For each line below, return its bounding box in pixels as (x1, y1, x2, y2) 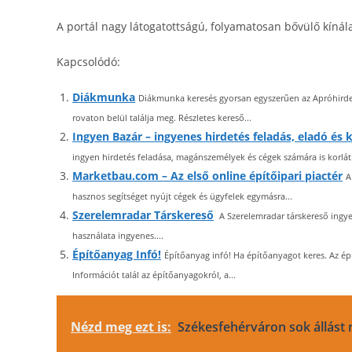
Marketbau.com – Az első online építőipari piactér (72, 168, 343, 183)
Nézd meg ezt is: (71, 318, 171, 335)
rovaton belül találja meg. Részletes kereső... (72, 112, 251, 123)
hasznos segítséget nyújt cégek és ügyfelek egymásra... (72, 190, 292, 202)
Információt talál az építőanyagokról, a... (72, 269, 236, 280)
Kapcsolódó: (57, 54, 120, 69)
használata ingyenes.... (72, 229, 163, 241)
